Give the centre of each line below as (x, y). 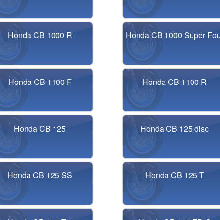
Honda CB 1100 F (40, 82)
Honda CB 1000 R (40, 35)
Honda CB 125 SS (40, 175)
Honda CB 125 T (175, 175)
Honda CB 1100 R (175, 82)
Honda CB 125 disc (175, 128)
